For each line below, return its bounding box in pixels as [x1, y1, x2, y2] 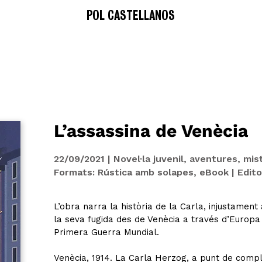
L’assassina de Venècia [54, 120, 248, 141]
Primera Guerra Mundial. [54, 227, 159, 237]
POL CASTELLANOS [87, 8, 175, 22]
